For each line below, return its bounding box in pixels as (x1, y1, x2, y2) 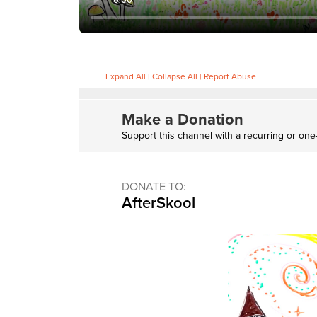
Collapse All (152, 71, 197, 82)
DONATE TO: (122, 180, 186, 195)
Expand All (105, 71, 146, 82)
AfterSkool (122, 194, 195, 213)
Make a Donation (122, 110, 243, 129)
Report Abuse (204, 71, 256, 82)
